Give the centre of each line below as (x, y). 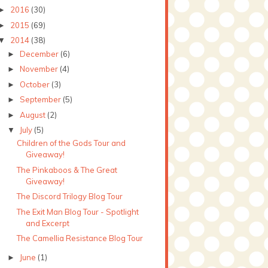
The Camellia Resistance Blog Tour (80, 238)
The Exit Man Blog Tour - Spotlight (78, 211)
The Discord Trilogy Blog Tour (70, 197)
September (41, 100)
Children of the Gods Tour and (71, 143)
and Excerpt (48, 223)
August (33, 115)
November (39, 69)
